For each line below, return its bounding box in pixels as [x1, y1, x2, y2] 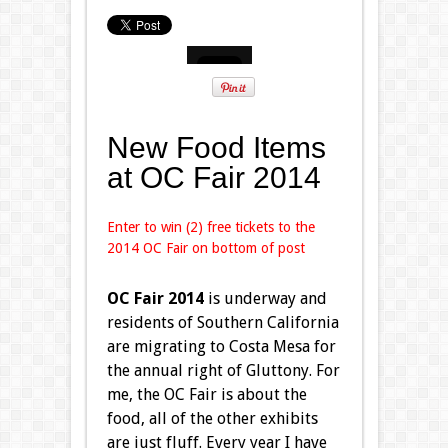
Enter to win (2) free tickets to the [106, 218, 315, 235]
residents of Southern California [106, 312, 339, 332]
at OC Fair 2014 [106, 160, 321, 194]
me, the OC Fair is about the [106, 384, 307, 404]
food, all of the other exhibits [106, 408, 318, 428]
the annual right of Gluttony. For [106, 360, 340, 380]
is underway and [203, 288, 327, 308]
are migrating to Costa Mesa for [106, 336, 336, 356]
